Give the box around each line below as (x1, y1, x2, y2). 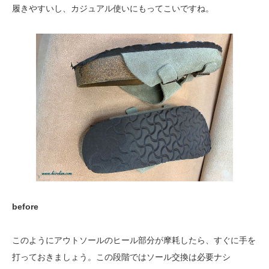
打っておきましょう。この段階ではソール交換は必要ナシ (12, 252, 231, 262)
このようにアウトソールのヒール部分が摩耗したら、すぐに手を (12, 235, 256, 245)
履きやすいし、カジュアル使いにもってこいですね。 (12, 4, 214, 13)
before (12, 202, 38, 211)
